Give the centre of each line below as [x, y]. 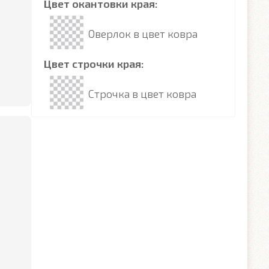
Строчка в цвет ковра [142, 94]
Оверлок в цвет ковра [143, 34]
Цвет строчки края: [94, 64]
